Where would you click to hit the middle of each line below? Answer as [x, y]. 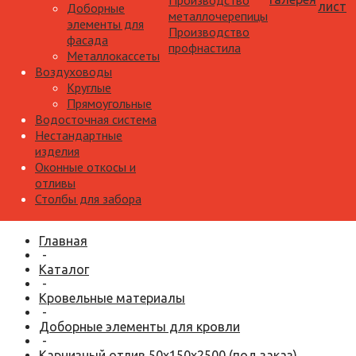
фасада [87, 40]
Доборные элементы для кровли [139, 327]
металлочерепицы [218, 16]
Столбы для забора [88, 199]
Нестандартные [79, 135]
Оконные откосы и [85, 167]
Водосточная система [96, 119]
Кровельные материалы [112, 298]
